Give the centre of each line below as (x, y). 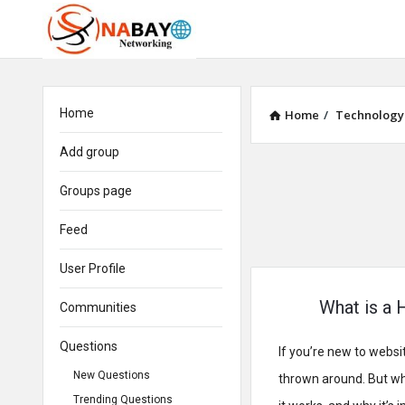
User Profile (93, 268)
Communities (98, 307)
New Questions (112, 375)
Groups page (96, 191)
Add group (89, 152)
